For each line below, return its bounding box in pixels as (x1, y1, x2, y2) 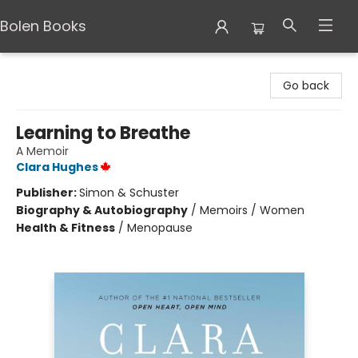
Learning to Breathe (16, 121, 190, 145)
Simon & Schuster (79, 185, 179, 201)
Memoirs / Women (200, 202, 304, 218)
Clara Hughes (16, 159, 98, 175)
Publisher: (16, 185, 79, 201)
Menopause (127, 220, 193, 236)
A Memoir (16, 143, 69, 159)
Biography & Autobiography (16, 202, 188, 218)
